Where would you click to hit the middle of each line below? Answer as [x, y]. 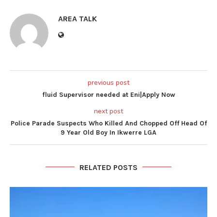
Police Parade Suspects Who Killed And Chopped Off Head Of [108, 123]
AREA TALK [77, 18]
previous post [108, 82]
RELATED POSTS [108, 167]
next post [108, 111]
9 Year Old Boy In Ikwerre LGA [108, 132]
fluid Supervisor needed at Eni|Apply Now [108, 94]
